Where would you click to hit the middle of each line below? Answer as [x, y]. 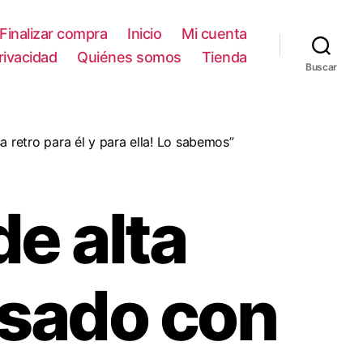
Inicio [145, 33]
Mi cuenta [214, 33]
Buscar [321, 66]
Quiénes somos [129, 57]
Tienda [224, 57]
